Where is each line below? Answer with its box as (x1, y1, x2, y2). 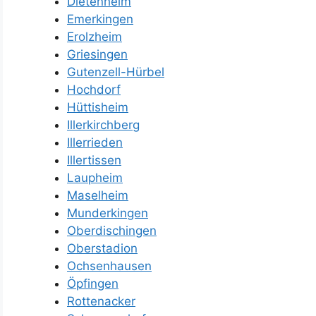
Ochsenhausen (67, 258, 152, 273)
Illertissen (67, 152, 121, 167)
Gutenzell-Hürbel (67, 64, 164, 79)
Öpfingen (67, 276, 119, 291)
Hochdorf (67, 82, 121, 97)
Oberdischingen (67, 223, 157, 238)
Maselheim (67, 188, 128, 202)
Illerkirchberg (67, 117, 140, 132)
